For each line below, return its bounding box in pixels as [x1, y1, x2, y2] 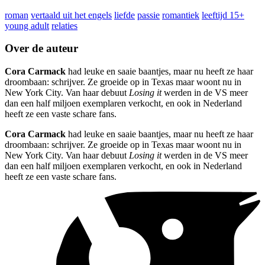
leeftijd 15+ [202, 9, 244, 20]
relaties [51, 20, 77, 31]
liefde [114, 9, 135, 20]
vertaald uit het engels [31, 9, 112, 20]
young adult [5, 20, 49, 31]
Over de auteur [5, 42, 78, 55]
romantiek [162, 9, 199, 20]
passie [137, 9, 160, 20]
